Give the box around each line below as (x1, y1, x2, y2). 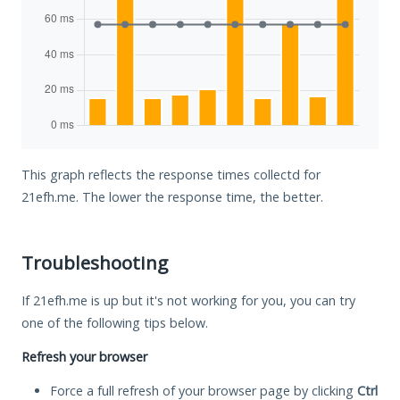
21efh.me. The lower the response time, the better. (21, 187, 323, 205)
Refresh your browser (21, 347, 147, 365)
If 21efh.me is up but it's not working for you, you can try (21, 291, 355, 309)
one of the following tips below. (21, 313, 208, 331)
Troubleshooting (21, 249, 168, 275)
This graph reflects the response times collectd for (21, 165, 321, 183)
